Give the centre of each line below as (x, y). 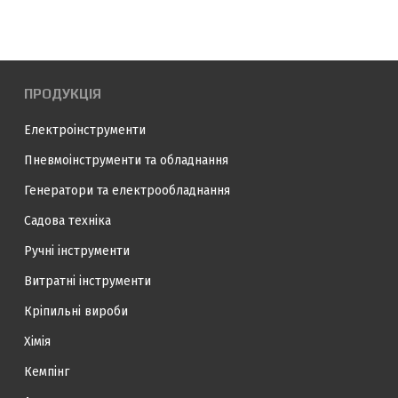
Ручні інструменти (77, 251)
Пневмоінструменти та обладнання (126, 160)
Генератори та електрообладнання (127, 191)
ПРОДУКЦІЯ (63, 94)
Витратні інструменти (88, 281)
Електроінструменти (85, 130)
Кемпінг (47, 372)
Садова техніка (68, 221)
